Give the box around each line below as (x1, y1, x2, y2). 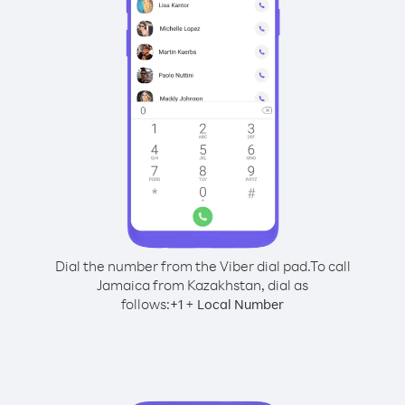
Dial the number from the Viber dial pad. (54, 257, 310, 275)
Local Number (197, 296, 284, 313)
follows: (121, 295, 170, 313)
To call (309, 257, 351, 275)
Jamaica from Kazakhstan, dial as (97, 276, 308, 294)
